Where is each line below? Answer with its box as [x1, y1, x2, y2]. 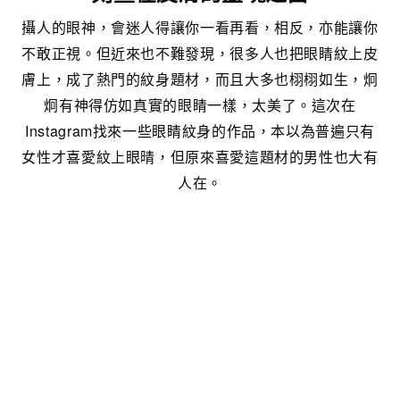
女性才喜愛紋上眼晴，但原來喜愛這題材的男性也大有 [21, 146, 379, 167]
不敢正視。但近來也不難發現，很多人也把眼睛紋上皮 [21, 42, 379, 63]
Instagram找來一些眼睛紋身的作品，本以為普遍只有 [25, 120, 375, 141]
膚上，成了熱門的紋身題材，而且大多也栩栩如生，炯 [21, 68, 379, 89]
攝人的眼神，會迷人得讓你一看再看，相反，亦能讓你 [21, 16, 379, 37]
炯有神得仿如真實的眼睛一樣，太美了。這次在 [44, 94, 356, 115]
